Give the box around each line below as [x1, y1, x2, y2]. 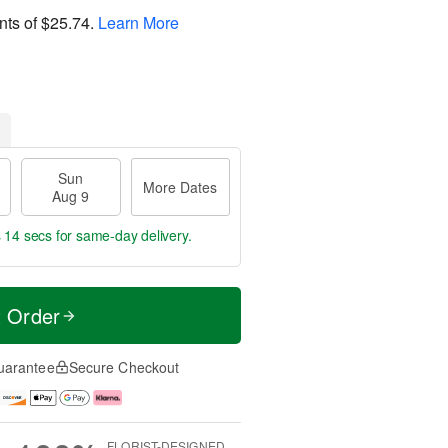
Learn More [98, 10, 179, 34]
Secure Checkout [68, 357, 180, 377]
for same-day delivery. [52, 225, 192, 245]
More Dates [143, 177, 218, 197]
